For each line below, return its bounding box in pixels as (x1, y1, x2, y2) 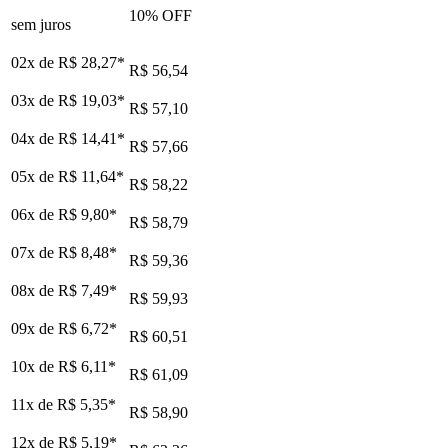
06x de (11, 205, 58, 223)
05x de (11, 167, 58, 185)
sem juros (11, 15, 71, 33)
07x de (11, 243, 58, 261)
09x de (11, 319, 58, 337)
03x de (11, 91, 58, 109)
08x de (11, 281, 58, 299)
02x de (11, 53, 58, 71)
